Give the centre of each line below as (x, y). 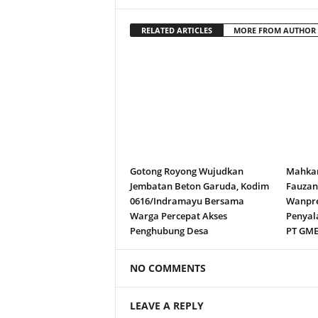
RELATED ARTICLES (176, 30)
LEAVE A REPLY (166, 306)
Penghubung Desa (169, 231)
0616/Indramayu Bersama (187, 201)
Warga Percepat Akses (178, 216)
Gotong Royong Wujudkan (186, 171)
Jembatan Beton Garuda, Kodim (199, 186)
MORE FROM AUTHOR (274, 30)
